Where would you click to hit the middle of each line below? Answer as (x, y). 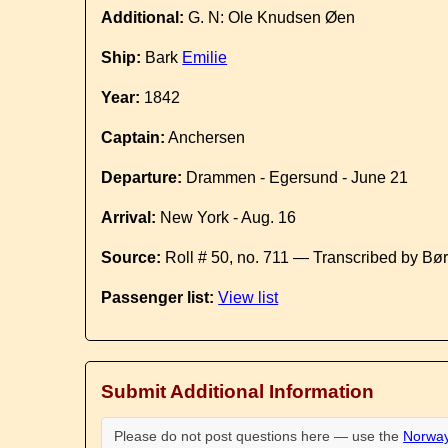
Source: (131, 257)
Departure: (142, 177)
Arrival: (129, 217)
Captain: (133, 137)
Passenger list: (158, 297)
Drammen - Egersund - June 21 (295, 177)
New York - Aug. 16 (226, 217)
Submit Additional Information (238, 391)
